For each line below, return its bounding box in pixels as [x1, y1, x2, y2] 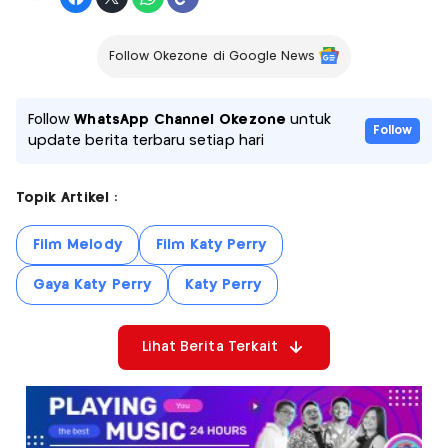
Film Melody [33, 237, 122, 252]
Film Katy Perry [155, 237, 267, 252]
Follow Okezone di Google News [108, 50, 316, 62]
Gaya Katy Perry [33, 277, 151, 292]
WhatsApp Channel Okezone [74, 112, 286, 127]
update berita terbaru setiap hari [28, 133, 264, 148]
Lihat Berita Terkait [141, 339, 279, 354]
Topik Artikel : [16, 190, 117, 205]
